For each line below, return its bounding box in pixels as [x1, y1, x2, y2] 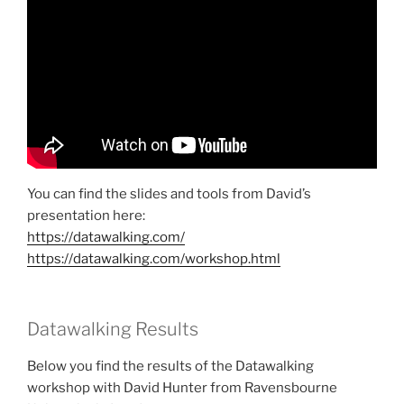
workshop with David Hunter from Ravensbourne [27, 380, 337, 396]
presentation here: [27, 207, 145, 224]
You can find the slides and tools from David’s [27, 185, 311, 202]
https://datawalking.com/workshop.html [27, 250, 280, 267]
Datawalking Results [27, 318, 198, 340]
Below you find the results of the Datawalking [27, 358, 314, 374]
